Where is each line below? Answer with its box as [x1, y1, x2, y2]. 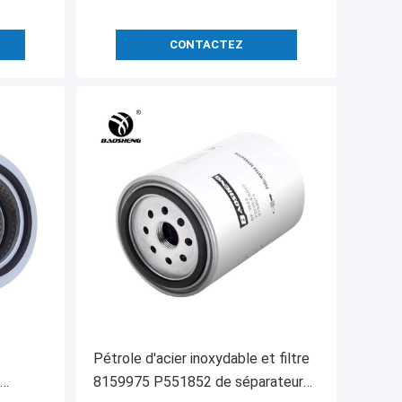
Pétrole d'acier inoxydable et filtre [93, 350, 310, 368]
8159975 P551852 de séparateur [93, 373, 303, 391]
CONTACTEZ [170, 38, 243, 52]
